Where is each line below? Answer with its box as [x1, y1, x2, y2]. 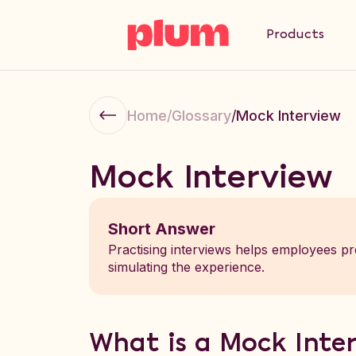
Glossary [172, 106, 231, 124]
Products [266, 28, 324, 41]
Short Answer [108, 219, 215, 238]
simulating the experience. [108, 259, 265, 275]
